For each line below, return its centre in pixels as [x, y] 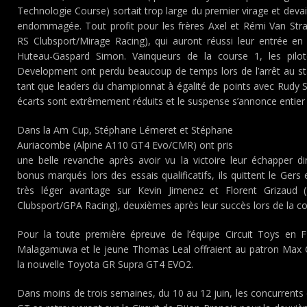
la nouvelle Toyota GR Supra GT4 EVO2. [105, 264]
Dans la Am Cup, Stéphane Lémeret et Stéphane [125, 130]
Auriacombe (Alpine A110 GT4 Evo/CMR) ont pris [125, 145]
